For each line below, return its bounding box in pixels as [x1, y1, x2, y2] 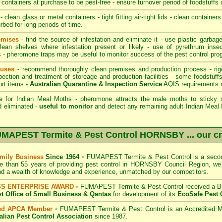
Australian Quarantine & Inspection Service [30, 80, 162, 88]
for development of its [111, 190, 177, 198]
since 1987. [93, 213, 128, 220]
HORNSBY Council [130, 161, 186, 168]
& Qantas [81, 190, 111, 198]
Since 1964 [46, 153, 79, 161]
